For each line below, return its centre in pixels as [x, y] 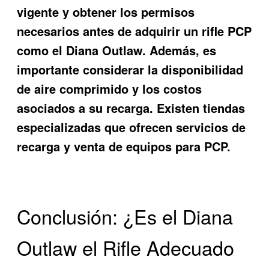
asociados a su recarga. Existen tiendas [131, 107]
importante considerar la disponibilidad [130, 69]
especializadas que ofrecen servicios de [131, 127]
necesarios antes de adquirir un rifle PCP [134, 31]
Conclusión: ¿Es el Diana [125, 216]
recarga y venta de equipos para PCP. [124, 146]
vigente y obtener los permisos [106, 11]
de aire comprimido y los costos [110, 88]
